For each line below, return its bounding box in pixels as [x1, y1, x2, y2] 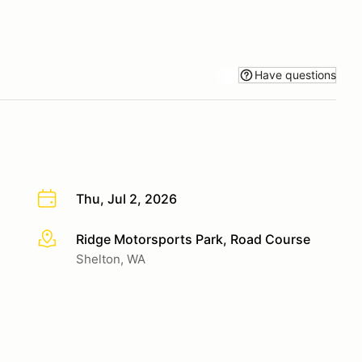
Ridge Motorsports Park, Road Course [76, 230, 310, 247]
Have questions [255, 67, 336, 82]
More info [36, 231, 95, 248]
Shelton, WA [76, 250, 145, 267]
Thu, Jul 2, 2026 [76, 191, 177, 207]
